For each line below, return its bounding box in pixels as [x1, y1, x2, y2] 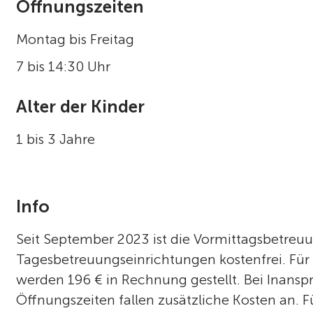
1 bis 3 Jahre [16, 131, 96, 148]
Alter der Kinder [16, 96, 145, 117]
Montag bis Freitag [16, 30, 135, 48]
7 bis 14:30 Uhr [16, 57, 111, 75]
